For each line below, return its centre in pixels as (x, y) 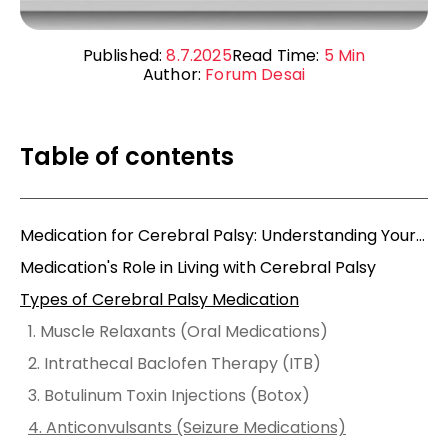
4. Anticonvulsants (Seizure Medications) (187, 427)
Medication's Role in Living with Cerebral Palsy (198, 267)
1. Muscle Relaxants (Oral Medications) (178, 331)
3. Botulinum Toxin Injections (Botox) (169, 395)
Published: (124, 55)
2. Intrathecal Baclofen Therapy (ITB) (174, 363)
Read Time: (277, 55)
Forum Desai (255, 74)
